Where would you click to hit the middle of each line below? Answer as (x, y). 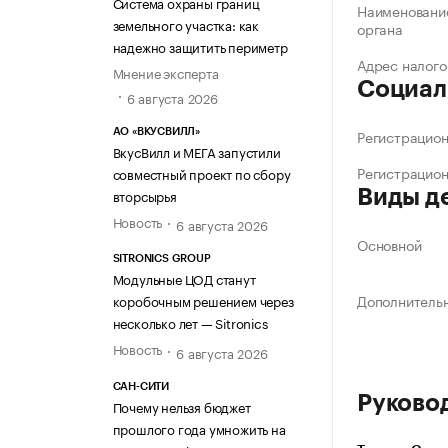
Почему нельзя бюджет (181, 405)
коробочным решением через (203, 300)
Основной (389, 244)
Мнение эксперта (165, 71)
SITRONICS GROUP (161, 259)
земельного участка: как (185, 23)
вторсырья (144, 195)
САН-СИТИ (140, 386)
